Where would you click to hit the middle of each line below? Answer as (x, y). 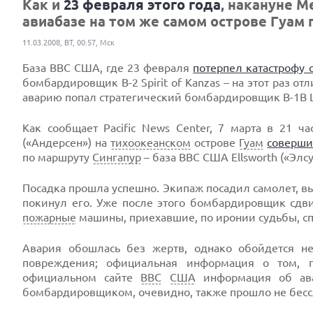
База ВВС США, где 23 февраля (108, 68)
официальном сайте (82, 277)
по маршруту (57, 157)
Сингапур (117, 157)
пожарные (49, 217)
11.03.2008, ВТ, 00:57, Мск (68, 43)
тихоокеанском (151, 143)
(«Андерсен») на (67, 143)
